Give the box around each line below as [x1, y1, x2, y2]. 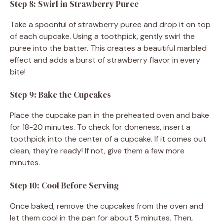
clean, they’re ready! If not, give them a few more [10, 145, 184, 156]
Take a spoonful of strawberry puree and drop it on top [10, 19, 211, 30]
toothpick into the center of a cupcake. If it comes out [10, 133, 206, 144]
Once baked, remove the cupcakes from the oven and [10, 200, 203, 211]
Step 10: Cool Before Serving [10, 179, 119, 191]
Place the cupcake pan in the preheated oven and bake [10, 110, 209, 120]
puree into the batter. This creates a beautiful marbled [10, 42, 207, 53]
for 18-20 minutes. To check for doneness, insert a [10, 121, 190, 132]
